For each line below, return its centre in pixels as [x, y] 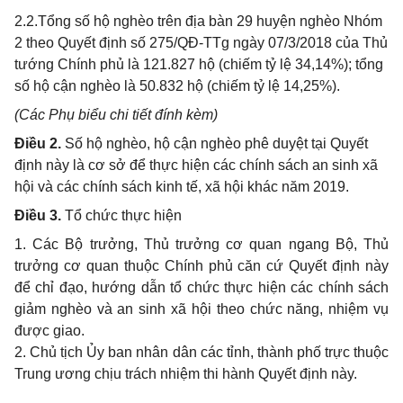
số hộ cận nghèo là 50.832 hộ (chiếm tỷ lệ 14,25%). [177, 86]
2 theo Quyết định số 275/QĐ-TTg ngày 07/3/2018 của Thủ [201, 43]
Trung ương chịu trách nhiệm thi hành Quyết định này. [186, 374]
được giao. [49, 331]
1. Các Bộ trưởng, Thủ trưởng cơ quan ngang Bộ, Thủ [201, 244]
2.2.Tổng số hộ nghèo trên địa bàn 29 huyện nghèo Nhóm [198, 21]
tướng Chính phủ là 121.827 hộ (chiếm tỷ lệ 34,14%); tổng [199, 64]
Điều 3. [38, 215]
